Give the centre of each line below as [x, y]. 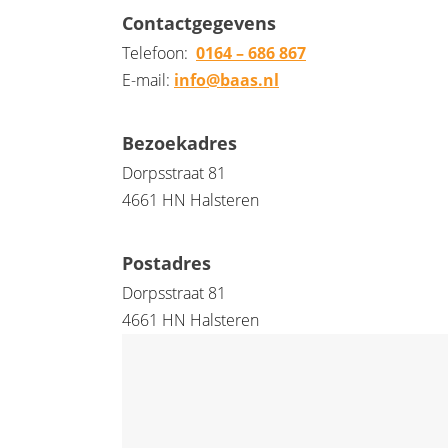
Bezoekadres [179, 142]
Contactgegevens [199, 22]
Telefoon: [159, 52]
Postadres [166, 262]
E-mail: [148, 79]
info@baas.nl [226, 79]
